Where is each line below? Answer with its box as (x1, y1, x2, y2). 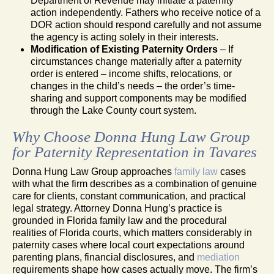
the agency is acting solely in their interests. (31, 31, 218, 42)
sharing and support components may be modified (31, 92, 246, 103)
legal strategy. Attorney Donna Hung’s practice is (12, 202, 222, 213)
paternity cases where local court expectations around (12, 239, 245, 250)
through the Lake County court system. (31, 105, 196, 116)
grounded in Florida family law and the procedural (12, 215, 227, 226)
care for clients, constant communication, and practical (12, 190, 246, 201)
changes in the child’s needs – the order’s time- (31, 80, 235, 91)
